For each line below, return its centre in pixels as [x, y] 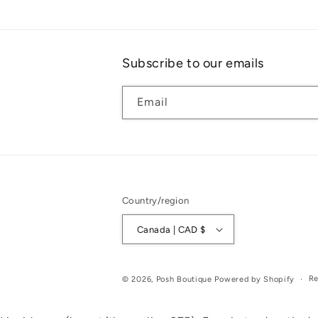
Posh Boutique [184, 280]
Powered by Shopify [255, 280]
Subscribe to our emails [193, 64]
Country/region [156, 201]
